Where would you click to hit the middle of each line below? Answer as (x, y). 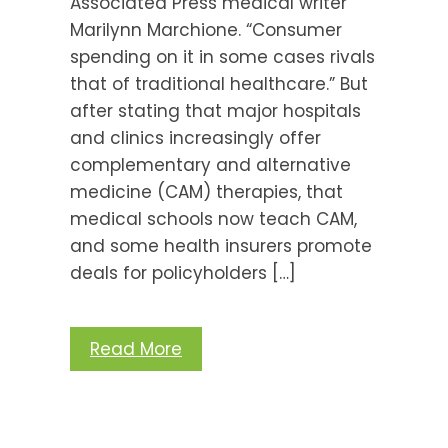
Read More (136, 348)
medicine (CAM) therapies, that (206, 191)
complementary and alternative (210, 164)
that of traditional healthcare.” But (219, 83)
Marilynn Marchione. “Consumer (206, 29)
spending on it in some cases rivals (222, 56)
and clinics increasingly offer (195, 137)
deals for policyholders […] (183, 272)
